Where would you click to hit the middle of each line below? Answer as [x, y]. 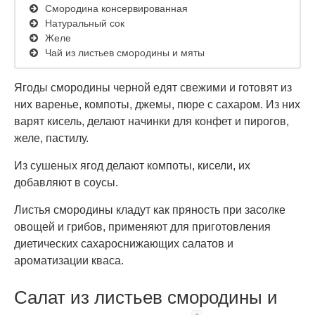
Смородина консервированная [116, 8]
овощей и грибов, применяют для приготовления [142, 227]
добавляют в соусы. [66, 182]
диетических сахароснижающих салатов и [124, 244]
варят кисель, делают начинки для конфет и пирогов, [152, 121]
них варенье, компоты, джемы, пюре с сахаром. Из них [157, 104]
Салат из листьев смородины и [146, 297]
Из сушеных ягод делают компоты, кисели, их [132, 166]
